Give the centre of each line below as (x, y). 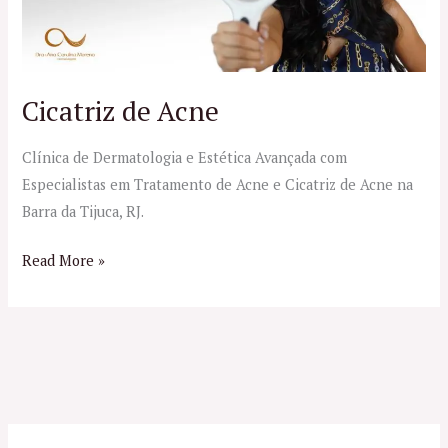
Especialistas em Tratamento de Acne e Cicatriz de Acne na (218, 184)
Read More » (64, 260)
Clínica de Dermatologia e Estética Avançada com (185, 157)
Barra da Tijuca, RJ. (83, 211)
